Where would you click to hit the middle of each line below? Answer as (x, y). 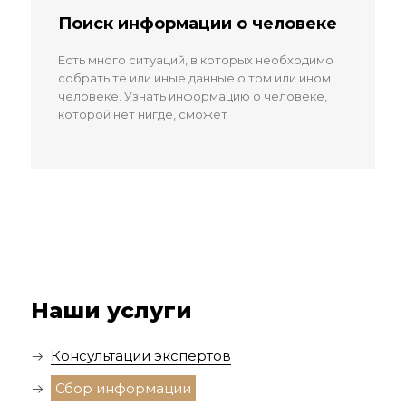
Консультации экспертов (140, 356)
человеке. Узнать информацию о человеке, (192, 97)
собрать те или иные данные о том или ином (194, 78)
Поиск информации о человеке (197, 24)
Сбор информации (123, 389)
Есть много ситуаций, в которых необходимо (195, 60)
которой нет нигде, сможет (142, 115)
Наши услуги (111, 311)
